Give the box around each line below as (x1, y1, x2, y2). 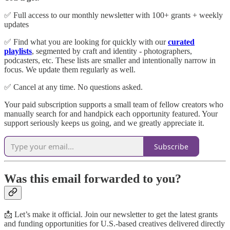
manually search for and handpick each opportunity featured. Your (4, 109, 218, 119)
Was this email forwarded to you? (4, 172, 181, 186)
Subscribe (154, 141, 188, 151)
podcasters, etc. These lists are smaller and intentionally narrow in (4, 56, 216, 65)
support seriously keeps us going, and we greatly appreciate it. (4, 119, 204, 128)
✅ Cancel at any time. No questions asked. (4, 83, 143, 92)
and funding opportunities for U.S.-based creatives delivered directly (4, 219, 225, 228)
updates (4, 20, 29, 29)
